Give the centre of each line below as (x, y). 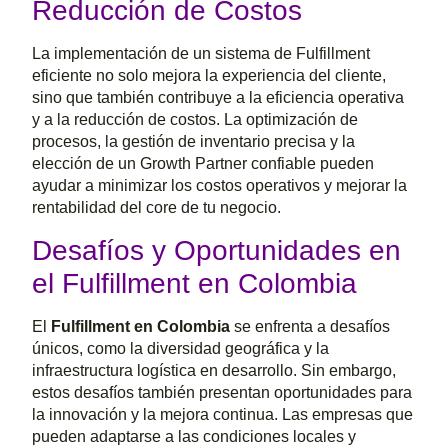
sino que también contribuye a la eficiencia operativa (218, 98)
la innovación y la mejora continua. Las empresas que (223, 414)
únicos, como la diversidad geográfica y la (181, 348)
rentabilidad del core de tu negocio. (157, 208)
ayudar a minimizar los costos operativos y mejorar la (220, 186)
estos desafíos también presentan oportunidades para (222, 392)
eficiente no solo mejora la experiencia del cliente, (209, 76)
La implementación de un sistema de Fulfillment (201, 54)
